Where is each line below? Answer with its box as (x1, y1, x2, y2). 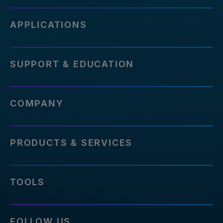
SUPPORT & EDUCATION (10, 59, 134, 70)
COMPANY (10, 98, 64, 109)
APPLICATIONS (10, 19, 87, 30)
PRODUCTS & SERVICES (10, 137, 133, 148)
